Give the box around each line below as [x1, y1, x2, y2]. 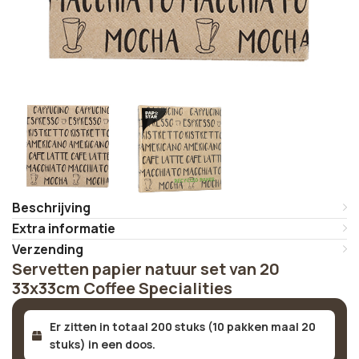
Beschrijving [12, 199, 91, 216]
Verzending [12, 240, 83, 258]
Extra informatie [12, 220, 115, 237]
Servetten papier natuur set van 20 [12, 258, 280, 280]
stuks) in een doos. [49, 337, 155, 352]
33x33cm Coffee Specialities [12, 277, 232, 299]
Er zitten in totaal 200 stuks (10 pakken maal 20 [49, 319, 316, 334]
